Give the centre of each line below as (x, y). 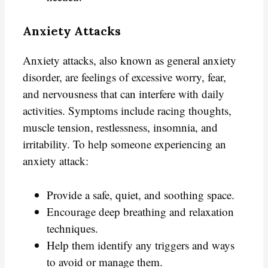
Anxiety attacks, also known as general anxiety (130, 60)
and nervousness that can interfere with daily (124, 94)
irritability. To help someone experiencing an (124, 144)
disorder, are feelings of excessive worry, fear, (124, 77)
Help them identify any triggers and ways (141, 245)
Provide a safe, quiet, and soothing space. (141, 194)
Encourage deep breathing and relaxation (140, 211)
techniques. (72, 228)
